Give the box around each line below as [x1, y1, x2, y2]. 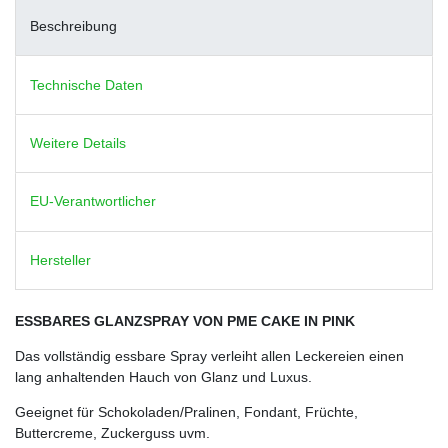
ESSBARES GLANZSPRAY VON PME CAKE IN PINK [15, 312, 355, 329]
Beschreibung [30, 18, 117, 35]
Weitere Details [30, 135, 126, 151]
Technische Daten [30, 76, 143, 93]
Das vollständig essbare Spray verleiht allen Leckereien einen [15, 347, 404, 364]
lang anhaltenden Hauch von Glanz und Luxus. [15, 368, 312, 385]
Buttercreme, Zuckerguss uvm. [15, 424, 210, 441]
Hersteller [30, 251, 91, 268]
